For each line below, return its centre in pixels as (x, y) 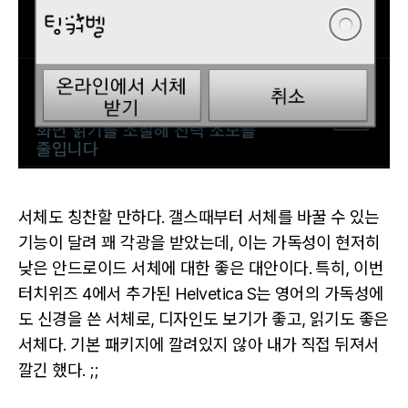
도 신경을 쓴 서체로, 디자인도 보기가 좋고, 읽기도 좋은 (204, 319)
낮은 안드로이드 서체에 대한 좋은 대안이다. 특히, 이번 (201, 268)
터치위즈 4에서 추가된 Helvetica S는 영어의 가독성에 (201, 293)
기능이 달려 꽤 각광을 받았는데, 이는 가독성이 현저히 (199, 242)
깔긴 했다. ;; (58, 370)
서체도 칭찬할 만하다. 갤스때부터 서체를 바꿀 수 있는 (199, 217)
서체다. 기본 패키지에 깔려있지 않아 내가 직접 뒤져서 (199, 344)
